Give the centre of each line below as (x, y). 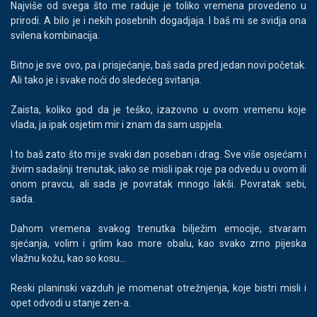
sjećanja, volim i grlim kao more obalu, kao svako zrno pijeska (158, 244)
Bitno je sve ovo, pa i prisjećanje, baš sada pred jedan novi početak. (158, 65)
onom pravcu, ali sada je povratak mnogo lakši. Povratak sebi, (158, 184)
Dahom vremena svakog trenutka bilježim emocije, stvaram (158, 229)
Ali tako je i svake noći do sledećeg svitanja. (106, 80)
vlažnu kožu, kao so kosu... (68, 259)
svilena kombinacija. (55, 36)
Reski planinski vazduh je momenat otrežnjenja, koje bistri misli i (158, 288)
